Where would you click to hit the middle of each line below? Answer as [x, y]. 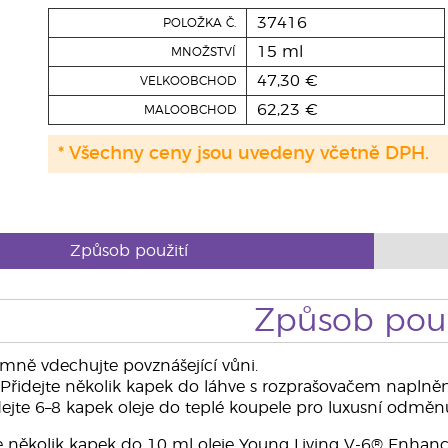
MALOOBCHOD [189, 110]
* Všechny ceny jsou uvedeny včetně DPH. [243, 154]
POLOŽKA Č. [199, 23]
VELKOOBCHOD [187, 81]
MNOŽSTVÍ [203, 52]
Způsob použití [129, 251]
